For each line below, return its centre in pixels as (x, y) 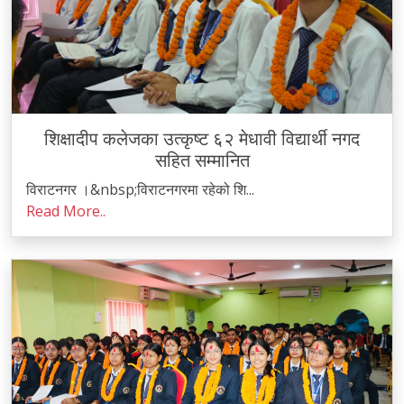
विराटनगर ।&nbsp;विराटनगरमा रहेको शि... (140, 189)
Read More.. (66, 211)
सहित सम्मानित (202, 161)
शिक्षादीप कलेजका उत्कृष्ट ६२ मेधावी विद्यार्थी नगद (202, 139)
